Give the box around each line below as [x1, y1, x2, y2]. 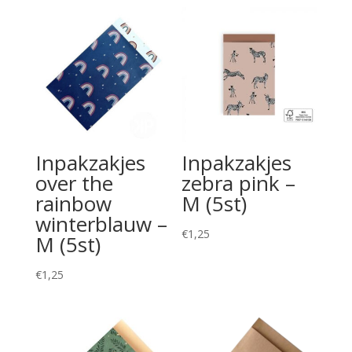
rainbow [35, 189, 112, 218]
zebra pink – [181, 168, 296, 197]
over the [35, 168, 113, 197]
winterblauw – [35, 209, 167, 238]
